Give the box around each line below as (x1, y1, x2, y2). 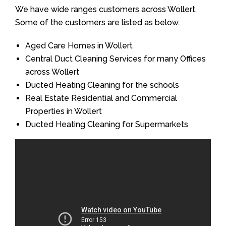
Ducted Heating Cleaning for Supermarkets (25, 119, 188, 129)
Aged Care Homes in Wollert (25, 40, 133, 50)
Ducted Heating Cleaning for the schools (25, 80, 179, 90)
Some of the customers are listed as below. (15, 17, 180, 27)
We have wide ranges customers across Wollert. (15, 4, 197, 14)
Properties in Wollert (25, 106, 102, 116)
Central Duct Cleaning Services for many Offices (25, 53, 206, 64)
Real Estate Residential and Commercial (25, 93, 177, 103)
